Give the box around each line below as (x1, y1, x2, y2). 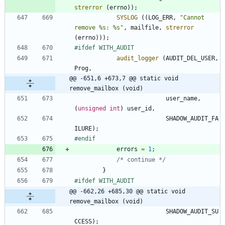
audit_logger (117, 54, 159, 62)
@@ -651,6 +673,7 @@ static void (69, 74, 178, 82)
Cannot (183, 14, 204, 21)
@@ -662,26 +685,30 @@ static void (69, 187, 185, 195)
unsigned (78, 104, 106, 112)
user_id (127, 104, 152, 112)
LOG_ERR (148, 14, 173, 21)
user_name (166, 94, 197, 102)
